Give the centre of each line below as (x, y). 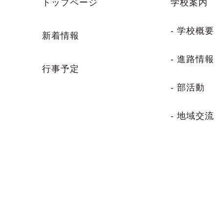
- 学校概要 (193, 31)
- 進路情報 (193, 59)
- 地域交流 (193, 116)
